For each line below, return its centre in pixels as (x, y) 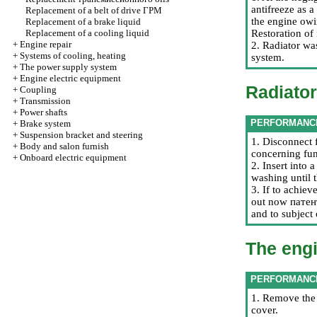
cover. (265, 310)
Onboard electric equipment (73, 157)
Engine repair (46, 44)
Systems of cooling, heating (73, 56)
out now (271, 202)
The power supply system (68, 67)
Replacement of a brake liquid (83, 22)
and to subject (283, 214)
